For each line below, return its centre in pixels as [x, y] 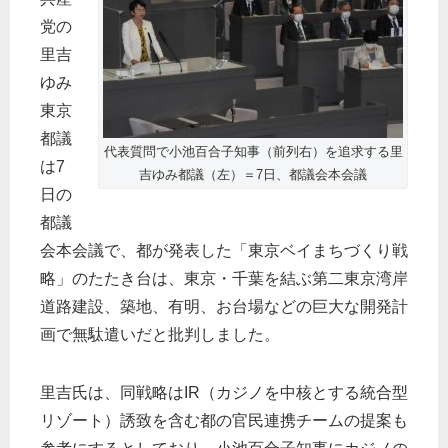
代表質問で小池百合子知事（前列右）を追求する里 [253, 152]
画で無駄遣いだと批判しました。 [160, 335]
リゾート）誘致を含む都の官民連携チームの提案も [224, 421]
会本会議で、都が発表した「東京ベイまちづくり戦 [224, 251]
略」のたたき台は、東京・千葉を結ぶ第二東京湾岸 [224, 279]
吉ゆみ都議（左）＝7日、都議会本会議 [253, 175]
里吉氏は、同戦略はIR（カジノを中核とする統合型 [224, 393]
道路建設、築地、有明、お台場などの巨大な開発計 [224, 307]
